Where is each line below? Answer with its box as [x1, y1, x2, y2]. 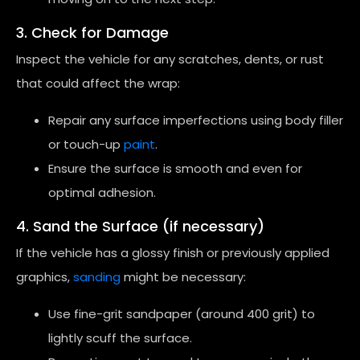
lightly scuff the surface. [48, 329, 192, 346]
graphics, [16, 268, 73, 285]
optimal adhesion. [48, 184, 156, 201]
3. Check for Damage [16, 22, 169, 43]
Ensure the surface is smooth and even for [48, 160, 302, 177]
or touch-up [48, 136, 124, 153]
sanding [73, 268, 121, 285]
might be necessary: [121, 268, 246, 285]
